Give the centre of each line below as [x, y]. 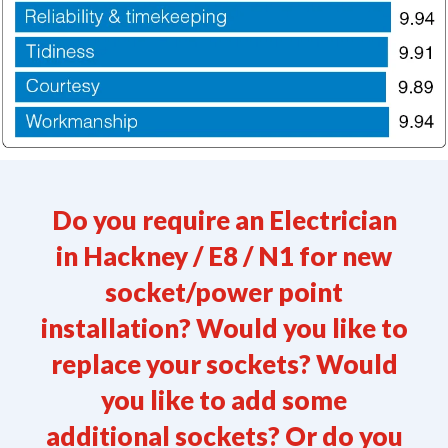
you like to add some [224, 399]
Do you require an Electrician [224, 219]
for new [343, 255]
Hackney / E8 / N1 [188, 255]
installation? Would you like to [224, 327]
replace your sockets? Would [224, 363]
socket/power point [224, 291]
